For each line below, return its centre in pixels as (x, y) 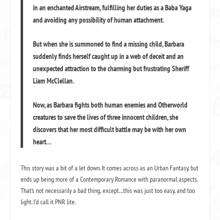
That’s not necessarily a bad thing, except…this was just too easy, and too (108, 191)
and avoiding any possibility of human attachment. (99, 20)
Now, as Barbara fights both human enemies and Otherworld (110, 105)
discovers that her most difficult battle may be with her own (110, 129)
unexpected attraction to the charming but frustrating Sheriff (111, 69)
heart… (42, 142)
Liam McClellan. (54, 81)
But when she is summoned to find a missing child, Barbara (109, 44)
